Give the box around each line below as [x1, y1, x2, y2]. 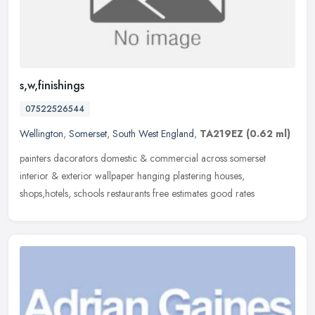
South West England [112, 126, 194, 141]
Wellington [20, 126, 63, 141]
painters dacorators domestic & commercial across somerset [20, 150, 266, 165]
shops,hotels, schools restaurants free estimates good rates [20, 186, 255, 200]
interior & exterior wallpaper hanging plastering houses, [20, 168, 245, 183]
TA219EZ [200, 126, 243, 141]
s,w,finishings [20, 77, 84, 94]
